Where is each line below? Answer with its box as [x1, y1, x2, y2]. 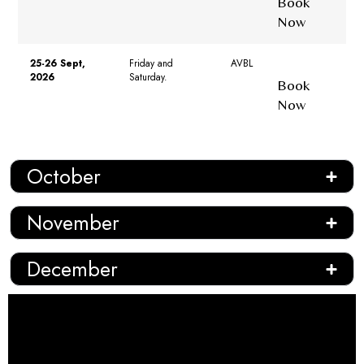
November [27, 208, 119, 238]
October [27, 162, 101, 192]
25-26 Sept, [30, 56, 85, 71]
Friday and [129, 56, 173, 71]
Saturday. [129, 70, 167, 84]
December [27, 254, 118, 284]
